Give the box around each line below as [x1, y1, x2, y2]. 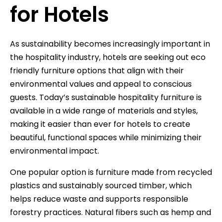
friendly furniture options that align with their [10, 64, 184, 76]
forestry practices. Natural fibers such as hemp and [10, 206, 211, 218]
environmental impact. [10, 145, 99, 157]
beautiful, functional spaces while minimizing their [10, 131, 202, 143]
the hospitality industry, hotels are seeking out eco [10, 51, 206, 63]
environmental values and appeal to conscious [10, 78, 192, 90]
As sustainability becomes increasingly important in [10, 38, 210, 50]
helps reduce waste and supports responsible [10, 193, 188, 205]
